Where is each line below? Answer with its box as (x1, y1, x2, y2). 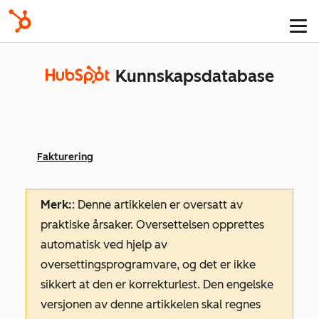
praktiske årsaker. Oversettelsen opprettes (41, 218, 264, 231)
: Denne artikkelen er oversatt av (72, 198, 243, 211)
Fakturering (37, 151, 93, 163)
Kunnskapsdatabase (115, 66, 274, 86)
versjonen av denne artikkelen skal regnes (41, 298, 261, 311)
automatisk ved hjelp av (41, 238, 167, 251)
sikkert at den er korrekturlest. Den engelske (41, 278, 273, 291)
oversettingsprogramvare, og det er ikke (41, 258, 256, 271)
